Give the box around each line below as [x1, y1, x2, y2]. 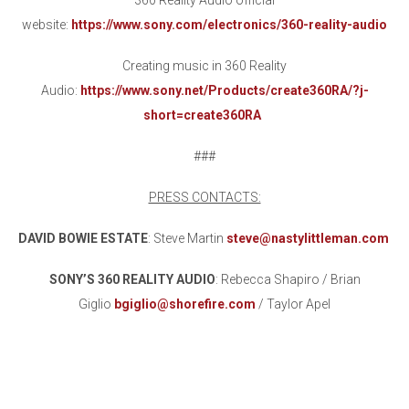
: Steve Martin [147, 231, 226, 246]
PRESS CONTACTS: [148, 190, 261, 205]
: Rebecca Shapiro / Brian [215, 272, 361, 288]
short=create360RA [142, 108, 261, 123]
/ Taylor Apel [256, 297, 330, 312]
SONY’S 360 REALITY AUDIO [48, 272, 215, 288]
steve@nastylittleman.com [225, 231, 389, 246]
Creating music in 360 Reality [122, 58, 287, 74]
